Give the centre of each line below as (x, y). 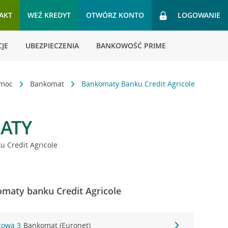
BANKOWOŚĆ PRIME (131, 46)
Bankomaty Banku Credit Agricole (138, 84)
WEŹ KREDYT (49, 15)
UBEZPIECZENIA (52, 46)
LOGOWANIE (199, 15)
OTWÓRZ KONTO (115, 15)
